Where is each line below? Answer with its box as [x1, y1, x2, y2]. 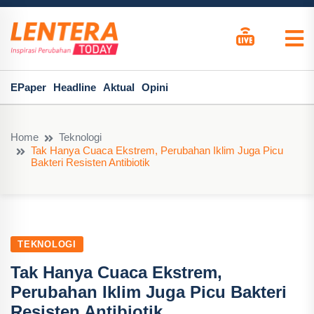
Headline [53, 81, 96, 93]
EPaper [11, 81, 46, 93]
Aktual [103, 81, 135, 93]
